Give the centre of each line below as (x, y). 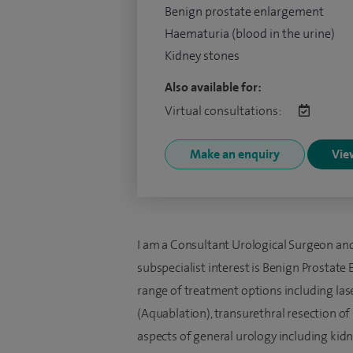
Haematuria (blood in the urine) (250, 33)
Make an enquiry (235, 154)
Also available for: (213, 87)
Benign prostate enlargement (244, 11)
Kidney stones (202, 56)
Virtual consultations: (224, 111)
